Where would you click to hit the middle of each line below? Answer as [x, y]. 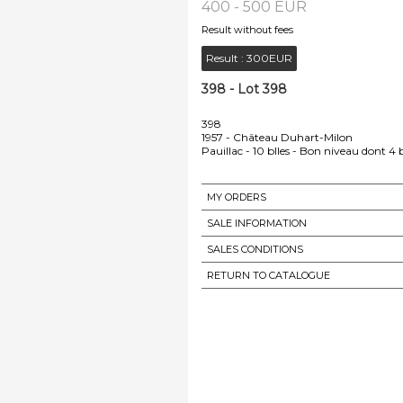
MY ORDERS [237, 197]
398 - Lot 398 [244, 89]
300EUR [269, 58]
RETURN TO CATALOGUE [269, 275]
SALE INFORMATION [257, 223]
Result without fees [247, 29]
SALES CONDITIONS [255, 249]
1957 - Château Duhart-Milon [277, 137]
